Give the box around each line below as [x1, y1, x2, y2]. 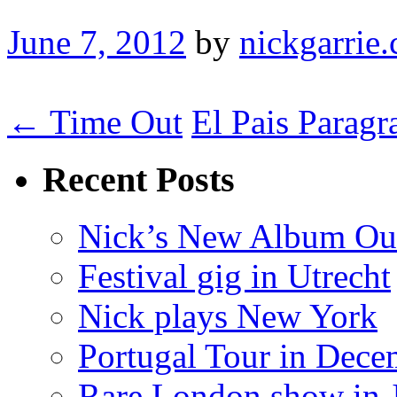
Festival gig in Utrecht [78, 257, 391, 296]
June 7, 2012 [7, 22, 186, 61]
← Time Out [7, 102, 183, 141]
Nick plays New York [78, 297, 378, 336]
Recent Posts [43, 159, 235, 199]
